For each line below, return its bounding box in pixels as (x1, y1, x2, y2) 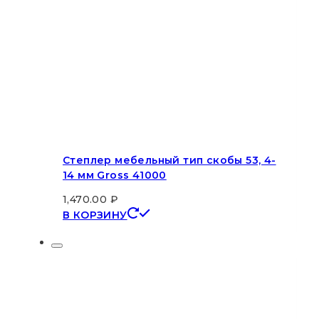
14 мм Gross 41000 (63, 169, 167, 182)
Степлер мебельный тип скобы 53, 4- (63, 154, 276, 167)
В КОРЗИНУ (63, 208, 127, 221)
